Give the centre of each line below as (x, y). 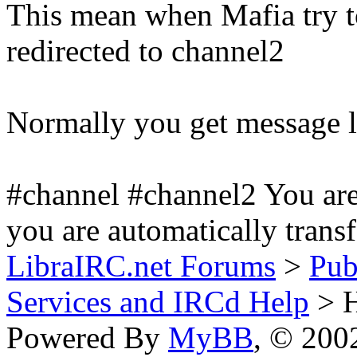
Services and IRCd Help (158, 301)
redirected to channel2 (145, 50)
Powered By (87, 337)
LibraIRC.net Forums (141, 265)
